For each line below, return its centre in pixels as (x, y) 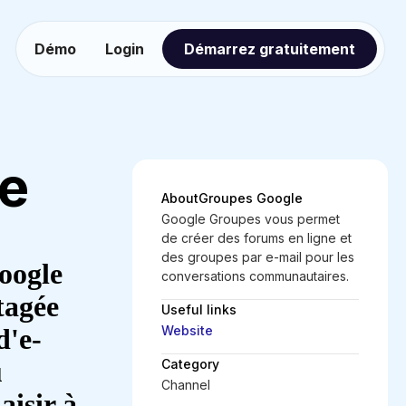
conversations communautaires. (255, 276)
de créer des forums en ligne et (256, 238)
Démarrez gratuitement (270, 49)
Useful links (199, 309)
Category (190, 364)
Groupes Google (251, 198)
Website (187, 330)
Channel (186, 385)
